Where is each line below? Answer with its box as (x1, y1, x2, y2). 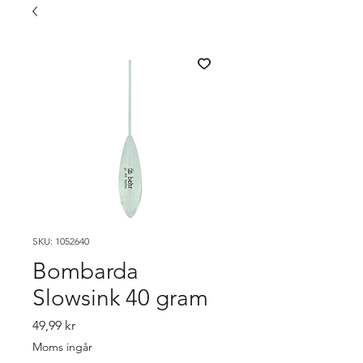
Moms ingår (32, 340, 92, 354)
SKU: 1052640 (32, 235, 89, 247)
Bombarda (32, 258, 139, 284)
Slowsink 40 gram (32, 284, 208, 311)
